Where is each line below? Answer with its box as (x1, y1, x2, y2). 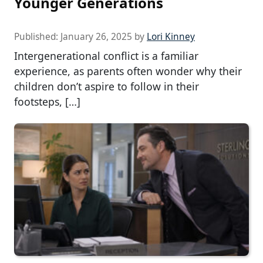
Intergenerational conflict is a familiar (14, 49, 198, 63)
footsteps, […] (14, 95, 80, 109)
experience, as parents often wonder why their (14, 64, 242, 79)
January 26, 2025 (60, 31, 132, 43)
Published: (14, 31, 60, 43)
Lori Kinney (147, 31, 195, 43)
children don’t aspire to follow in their (14, 79, 199, 94)
